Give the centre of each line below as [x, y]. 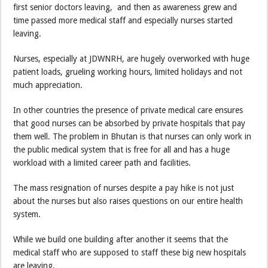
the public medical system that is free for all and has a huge [122, 149]
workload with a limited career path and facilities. [102, 162]
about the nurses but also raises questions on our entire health [128, 201]
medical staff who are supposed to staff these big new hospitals [130, 252]
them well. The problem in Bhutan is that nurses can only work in [133, 136]
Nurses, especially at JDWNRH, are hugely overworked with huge [132, 58]
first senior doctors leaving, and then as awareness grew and [125, 7]
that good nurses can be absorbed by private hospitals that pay [130, 123]
